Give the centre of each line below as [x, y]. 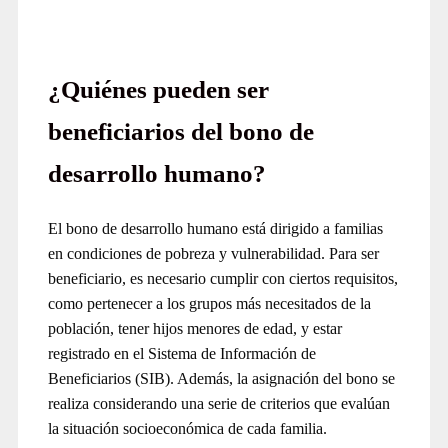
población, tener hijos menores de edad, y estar [195, 328]
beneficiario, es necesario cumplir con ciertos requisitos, [223, 278]
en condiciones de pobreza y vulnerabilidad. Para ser [213, 253]
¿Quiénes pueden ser [158, 90]
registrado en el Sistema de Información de [182, 353]
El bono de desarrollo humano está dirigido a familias [215, 228]
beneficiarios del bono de [181, 132]
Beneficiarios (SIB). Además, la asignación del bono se [221, 378]
